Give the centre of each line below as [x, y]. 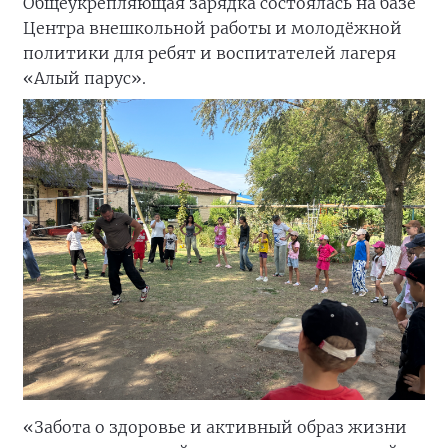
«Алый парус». [84, 77]
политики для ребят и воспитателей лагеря [209, 52]
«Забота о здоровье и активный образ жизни [215, 427]
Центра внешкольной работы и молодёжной [212, 27]
